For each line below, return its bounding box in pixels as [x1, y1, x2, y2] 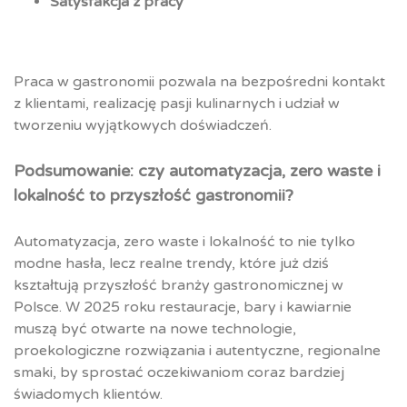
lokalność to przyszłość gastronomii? [14, 185, 293, 206]
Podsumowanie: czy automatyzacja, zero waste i [14, 161, 381, 182]
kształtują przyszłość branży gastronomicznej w [14, 276, 343, 295]
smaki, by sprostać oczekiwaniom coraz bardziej [14, 363, 344, 382]
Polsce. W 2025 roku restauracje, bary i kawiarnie [14, 298, 352, 317]
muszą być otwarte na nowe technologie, [14, 320, 296, 339]
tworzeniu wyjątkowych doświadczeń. [14, 116, 272, 135]
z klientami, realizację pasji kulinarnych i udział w [14, 94, 340, 114]
